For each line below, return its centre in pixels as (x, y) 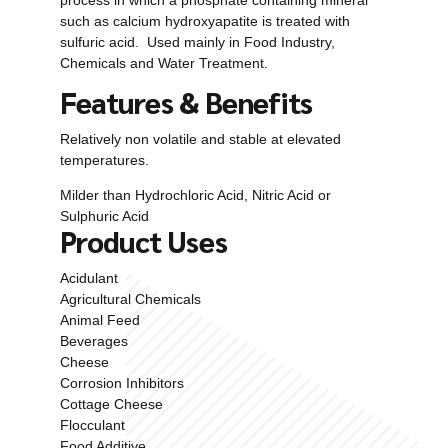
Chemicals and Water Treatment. (164, 62)
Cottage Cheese (111, 403)
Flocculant (92, 424)
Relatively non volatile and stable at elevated (200, 138)
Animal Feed (100, 319)
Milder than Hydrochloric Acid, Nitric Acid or (195, 194)
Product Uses (144, 240)
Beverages (94, 340)
